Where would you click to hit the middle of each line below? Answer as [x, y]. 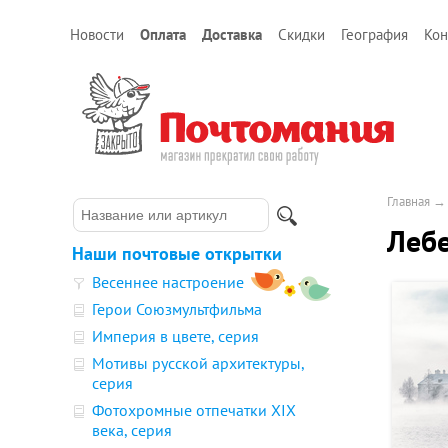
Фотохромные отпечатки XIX [194, 410]
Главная [408, 201]
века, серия [132, 430]
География [374, 34]
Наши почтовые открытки [177, 253]
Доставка [232, 34]
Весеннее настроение [168, 282]
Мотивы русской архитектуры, [198, 363]
